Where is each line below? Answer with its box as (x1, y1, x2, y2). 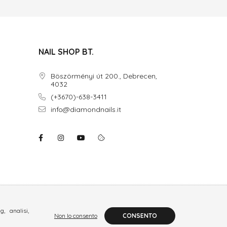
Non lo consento (54, 212, 97, 219)
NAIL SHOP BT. (39, 47, 94, 57)
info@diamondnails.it (51, 105, 121, 114)
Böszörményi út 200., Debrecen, (51, 71, 157, 81)
